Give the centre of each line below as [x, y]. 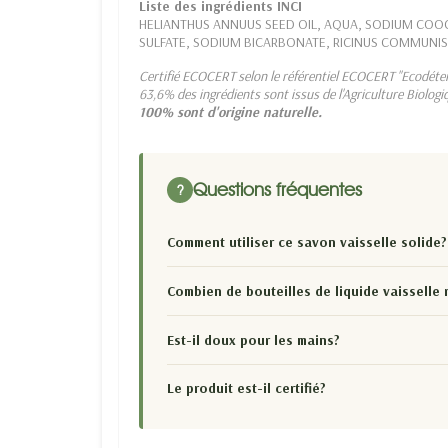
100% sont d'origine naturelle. [230, 111]
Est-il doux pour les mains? [253, 339]
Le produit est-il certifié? [246, 388]
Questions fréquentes [277, 189]
